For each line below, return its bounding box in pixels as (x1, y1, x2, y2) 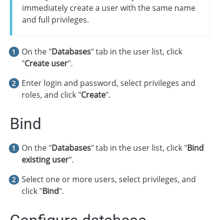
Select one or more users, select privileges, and (22, 174, 196, 185)
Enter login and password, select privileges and (22, 78, 195, 89)
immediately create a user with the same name (22, 2, 195, 14)
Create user (25, 58, 68, 69)
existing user (22, 154, 69, 165)
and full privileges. (22, 14, 89, 26)
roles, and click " (22, 89, 81, 101)
